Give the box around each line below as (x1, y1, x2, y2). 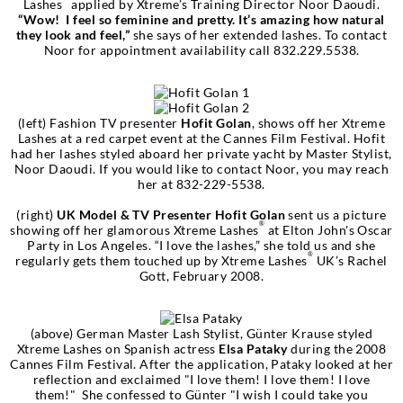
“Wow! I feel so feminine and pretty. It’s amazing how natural (18, 11, 385, 27)
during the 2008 (287, 340, 387, 356)
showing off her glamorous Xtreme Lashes (10, 221, 259, 237)
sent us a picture (285, 206, 387, 222)
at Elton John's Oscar (264, 221, 393, 237)
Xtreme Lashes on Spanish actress (16, 340, 219, 356)
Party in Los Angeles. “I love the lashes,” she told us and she (27, 237, 376, 253)
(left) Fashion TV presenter (17, 114, 182, 130)
